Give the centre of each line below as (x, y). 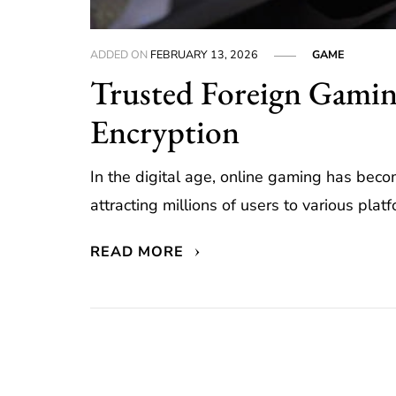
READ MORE (140, 252)
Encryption (165, 132)
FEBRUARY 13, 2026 (205, 55)
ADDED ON (121, 55)
